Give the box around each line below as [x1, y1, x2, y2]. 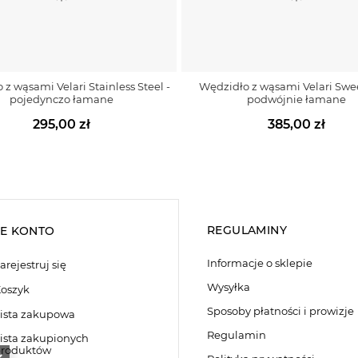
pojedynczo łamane [10, 92, 114, 105]
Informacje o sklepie [207, 256, 312, 269]
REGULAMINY [207, 222, 287, 237]
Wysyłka [207, 280, 250, 293]
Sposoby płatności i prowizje [207, 304, 354, 317]
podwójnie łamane [246, 92, 346, 105]
